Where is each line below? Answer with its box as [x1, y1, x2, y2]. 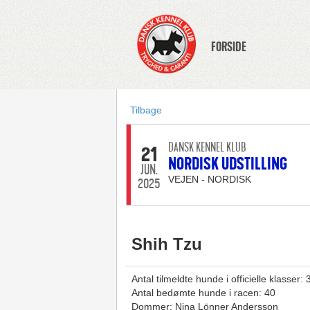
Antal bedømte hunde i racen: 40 [131, 287, 275, 298]
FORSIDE [210, 39, 246, 55]
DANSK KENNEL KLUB [167, 140, 246, 155]
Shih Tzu [131, 235, 202, 253]
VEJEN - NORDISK [167, 174, 251, 185]
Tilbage [129, 104, 162, 116]
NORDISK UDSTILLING [167, 153, 287, 175]
